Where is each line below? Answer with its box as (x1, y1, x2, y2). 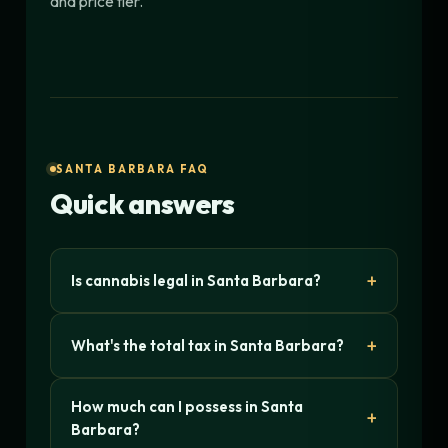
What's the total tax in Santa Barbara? (71, 335, 344, 355)
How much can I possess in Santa (71, 396, 303, 416)
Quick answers (50, 185, 235, 221)
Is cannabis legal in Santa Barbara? (71, 270, 321, 290)
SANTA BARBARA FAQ (56, 161, 209, 176)
